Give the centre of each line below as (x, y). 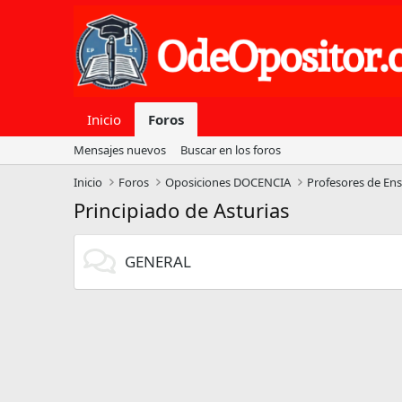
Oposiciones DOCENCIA (228, 182)
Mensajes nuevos (120, 149)
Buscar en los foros (231, 149)
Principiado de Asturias (182, 210)
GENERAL (158, 261)
